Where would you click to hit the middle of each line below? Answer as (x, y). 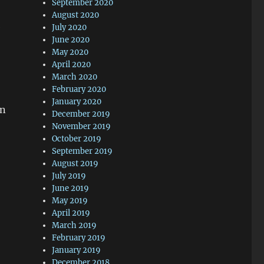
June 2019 (71, 188)
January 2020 (77, 102)
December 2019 (81, 114)
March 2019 (75, 225)
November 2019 (82, 126)
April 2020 (72, 65)
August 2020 (76, 15)
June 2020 (71, 40)
